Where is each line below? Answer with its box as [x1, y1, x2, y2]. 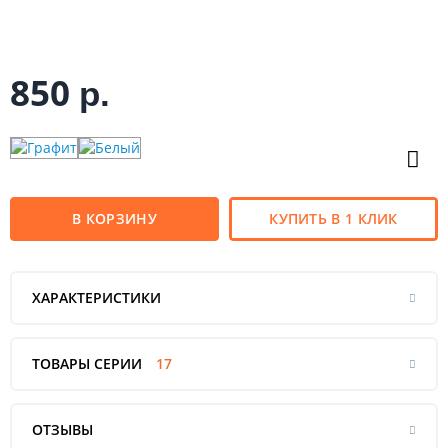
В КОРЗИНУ [72, 208, 157, 228]
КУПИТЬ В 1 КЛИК [269, 208, 398, 228]
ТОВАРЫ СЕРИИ [32, 353, 146, 373]
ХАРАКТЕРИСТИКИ [32, 287, 161, 307]
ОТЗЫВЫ [32, 419, 93, 439]
